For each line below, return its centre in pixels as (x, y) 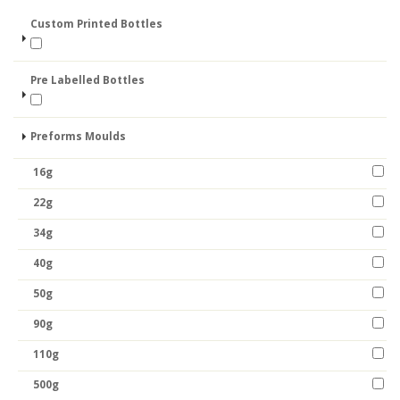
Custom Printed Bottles (96, 23)
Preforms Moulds (78, 136)
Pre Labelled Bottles (87, 79)
